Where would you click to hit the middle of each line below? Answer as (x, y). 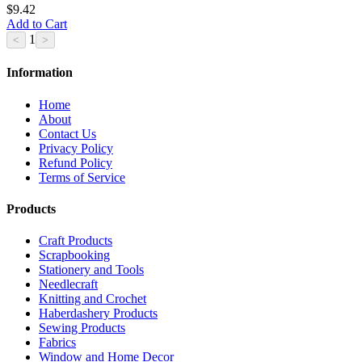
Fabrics (57, 343)
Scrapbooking (74, 255)
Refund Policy (76, 162)
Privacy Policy (76, 148)
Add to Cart (37, 24)
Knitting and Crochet (93, 299)
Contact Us (67, 133)
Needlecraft (68, 284)
